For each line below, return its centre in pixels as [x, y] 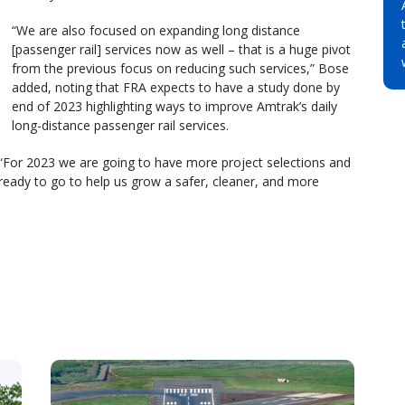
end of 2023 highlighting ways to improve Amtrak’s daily [174, 106]
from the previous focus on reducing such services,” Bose [180, 68]
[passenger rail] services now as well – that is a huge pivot [181, 49]
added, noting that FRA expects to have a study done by [176, 87]
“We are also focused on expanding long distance [156, 30]
